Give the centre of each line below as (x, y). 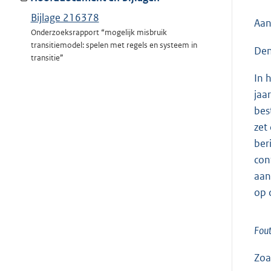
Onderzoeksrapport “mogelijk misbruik (99, 33)
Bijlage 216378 (65, 18)
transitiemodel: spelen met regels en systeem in (114, 45)
